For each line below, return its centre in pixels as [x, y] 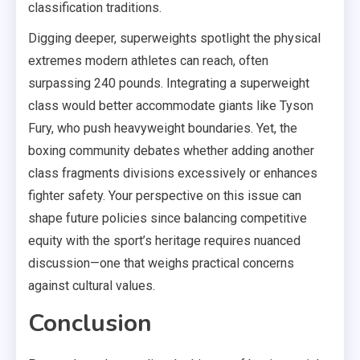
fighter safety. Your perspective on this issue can [165, 195]
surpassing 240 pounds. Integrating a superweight [169, 83]
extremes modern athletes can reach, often [148, 60]
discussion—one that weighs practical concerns [161, 263]
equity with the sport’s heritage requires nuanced [164, 240]
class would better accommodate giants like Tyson [171, 105]
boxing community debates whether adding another [171, 150]
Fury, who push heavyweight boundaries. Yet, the [163, 128]
